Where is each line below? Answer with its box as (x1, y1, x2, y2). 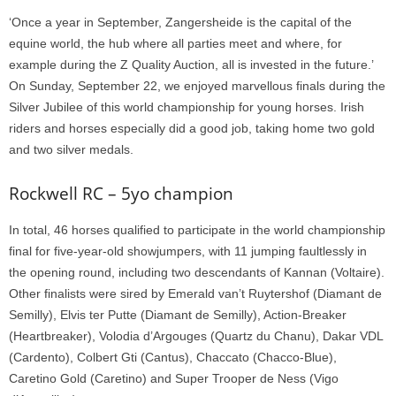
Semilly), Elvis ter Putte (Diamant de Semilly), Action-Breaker (9, 307, 346, 322)
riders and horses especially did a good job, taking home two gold (9, 120, 375, 135)
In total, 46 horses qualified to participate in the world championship (9, 222, 385, 237)
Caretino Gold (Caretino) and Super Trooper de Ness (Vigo (9, 370, 339, 385)
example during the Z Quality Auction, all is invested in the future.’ (9, 57, 373, 72)
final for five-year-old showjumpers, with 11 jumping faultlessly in (9, 243, 367, 258)
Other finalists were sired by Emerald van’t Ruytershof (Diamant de (9, 286, 382, 301)
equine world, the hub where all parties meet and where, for (9, 35, 342, 50)
